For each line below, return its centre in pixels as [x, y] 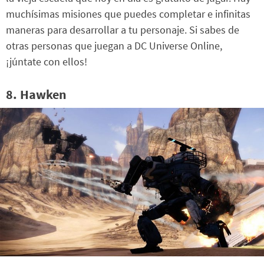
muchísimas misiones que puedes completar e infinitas [128, 14]
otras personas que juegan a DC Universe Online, [114, 46]
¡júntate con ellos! [47, 62]
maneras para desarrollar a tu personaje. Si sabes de [123, 30]
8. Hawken [36, 94]
